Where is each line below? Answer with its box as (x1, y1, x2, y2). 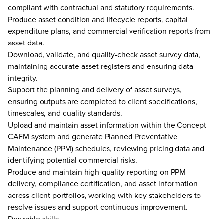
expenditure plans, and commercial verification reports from (8, 25, 210, 36)
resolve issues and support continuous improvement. (8, 201, 188, 212)
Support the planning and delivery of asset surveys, (8, 84, 182, 95)
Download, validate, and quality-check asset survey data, (8, 49, 200, 60)
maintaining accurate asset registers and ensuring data (8, 61, 193, 71)
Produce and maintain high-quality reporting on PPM (8, 166, 186, 177)
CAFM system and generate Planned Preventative (8, 131, 177, 142)
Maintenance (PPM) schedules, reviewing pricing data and (8, 143, 204, 153)
